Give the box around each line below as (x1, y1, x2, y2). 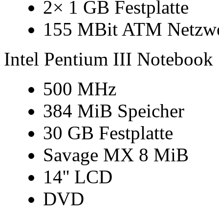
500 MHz (43, 78, 116, 99)
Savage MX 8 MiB (43, 144, 189, 165)
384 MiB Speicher (43, 100, 184, 121)
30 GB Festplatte (43, 122, 173, 143)
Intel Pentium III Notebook (4, 48, 213, 69)
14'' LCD (43, 166, 112, 187)
